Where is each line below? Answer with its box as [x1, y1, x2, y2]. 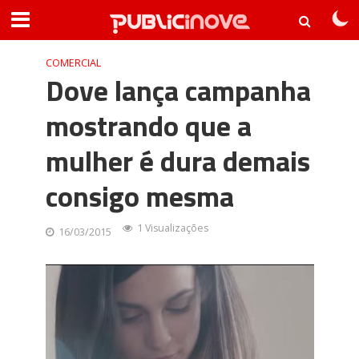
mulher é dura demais [45, 139, 310, 183]
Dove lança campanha [45, 68, 311, 112]
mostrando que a [45, 103, 252, 147]
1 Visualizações [136, 221, 208, 235]
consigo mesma [45, 174, 234, 218]
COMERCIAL [45, 56, 101, 70]
